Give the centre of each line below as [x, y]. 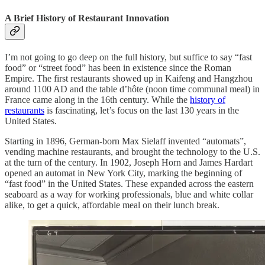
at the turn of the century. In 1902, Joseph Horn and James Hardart [129, 163]
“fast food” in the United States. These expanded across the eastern [129, 184]
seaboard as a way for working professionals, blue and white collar [129, 195]
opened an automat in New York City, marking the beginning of [123, 173]
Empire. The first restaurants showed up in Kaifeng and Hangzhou [129, 79]
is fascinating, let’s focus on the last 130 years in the [142, 111]
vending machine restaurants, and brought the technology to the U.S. [132, 152]
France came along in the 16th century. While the [97, 100]
